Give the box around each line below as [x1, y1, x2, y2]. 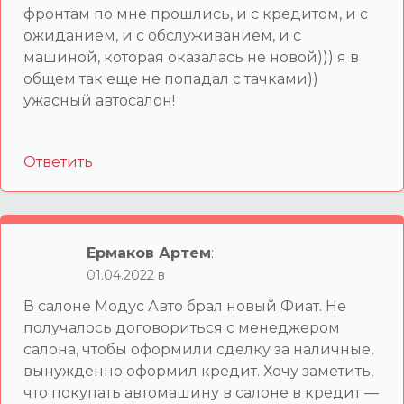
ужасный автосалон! [23, 91, 175, 109]
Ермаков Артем [87, 243, 211, 262]
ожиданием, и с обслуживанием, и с [23, 26, 301, 44]
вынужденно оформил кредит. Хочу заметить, [23, 362, 373, 380]
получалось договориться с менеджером [23, 318, 340, 336]
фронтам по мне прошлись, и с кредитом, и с [23, 5, 368, 23]
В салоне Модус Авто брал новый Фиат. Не [23, 297, 346, 315]
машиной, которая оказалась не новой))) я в [23, 48, 359, 66]
